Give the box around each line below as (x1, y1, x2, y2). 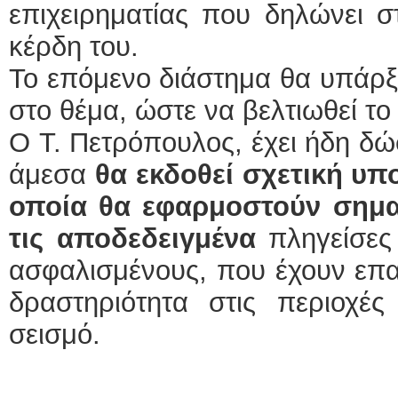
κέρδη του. (9, 31, 139, 62)
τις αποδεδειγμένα (9, 223, 256, 254)
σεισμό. (9, 319, 100, 350)
